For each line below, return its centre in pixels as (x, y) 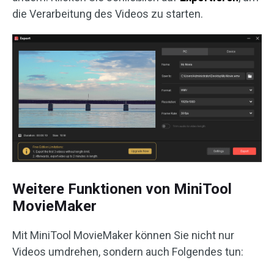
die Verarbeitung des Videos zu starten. (108, 14)
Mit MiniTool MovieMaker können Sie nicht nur (123, 235)
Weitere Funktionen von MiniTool (122, 189)
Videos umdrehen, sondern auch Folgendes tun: (128, 252)
